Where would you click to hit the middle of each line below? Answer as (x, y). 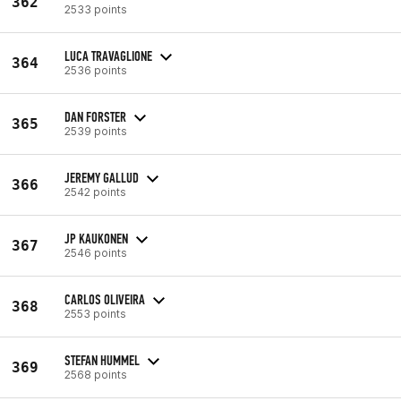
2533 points (96, 9)
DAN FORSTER (95, 116)
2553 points (95, 313)
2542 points (95, 192)
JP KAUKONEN (96, 238)
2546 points (96, 252)
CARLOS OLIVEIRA (105, 299)
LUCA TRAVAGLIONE (108, 55)
